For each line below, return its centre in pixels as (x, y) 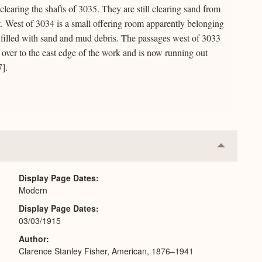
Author (32, 239)
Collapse (239, 149)
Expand (237, 168)
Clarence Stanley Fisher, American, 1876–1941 (106, 251)
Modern (33, 190)
